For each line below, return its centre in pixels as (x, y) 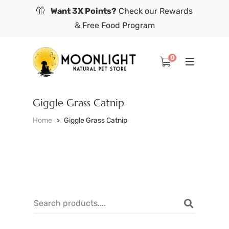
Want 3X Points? (84, 11)
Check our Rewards (155, 11)
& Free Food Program (114, 25)
